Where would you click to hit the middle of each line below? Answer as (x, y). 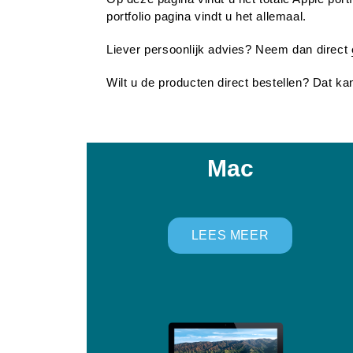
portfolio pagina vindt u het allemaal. (206, 16)
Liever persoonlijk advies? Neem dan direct (229, 49)
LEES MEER (230, 235)
